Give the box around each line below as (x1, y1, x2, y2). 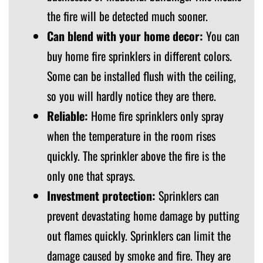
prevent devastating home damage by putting (47, 206, 240, 224)
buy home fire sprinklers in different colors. (47, 46, 232, 65)
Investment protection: (47, 186, 156, 204)
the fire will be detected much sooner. (47, 6, 208, 25)
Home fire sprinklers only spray (88, 106, 224, 124)
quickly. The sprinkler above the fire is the (47, 146, 225, 164)
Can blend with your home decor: (47, 26, 203, 45)
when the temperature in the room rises (47, 126, 215, 144)
